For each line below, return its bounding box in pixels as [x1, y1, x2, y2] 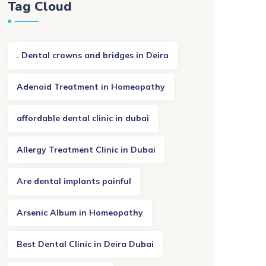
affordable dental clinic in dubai [17, 113, 149, 123]
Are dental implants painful [17, 176, 131, 186]
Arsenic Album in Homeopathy [17, 207, 143, 218]
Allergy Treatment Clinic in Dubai [17, 144, 156, 155]
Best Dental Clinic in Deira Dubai [17, 239, 154, 249]
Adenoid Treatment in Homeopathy [17, 81, 165, 92]
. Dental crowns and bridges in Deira [17, 50, 169, 61]
